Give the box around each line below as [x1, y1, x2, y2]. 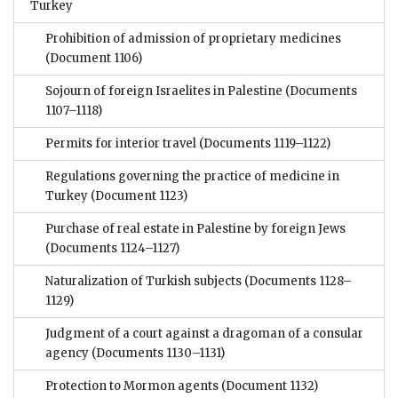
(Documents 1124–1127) [45, 241, 179, 257]
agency [45, 346, 89, 362]
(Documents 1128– [242, 274, 352, 290]
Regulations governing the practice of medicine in [45, 169, 339, 185]
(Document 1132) [219, 378, 318, 394]
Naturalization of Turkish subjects [45, 274, 242, 290]
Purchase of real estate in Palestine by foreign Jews [45, 221, 346, 237]
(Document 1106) [45, 51, 142, 67]
